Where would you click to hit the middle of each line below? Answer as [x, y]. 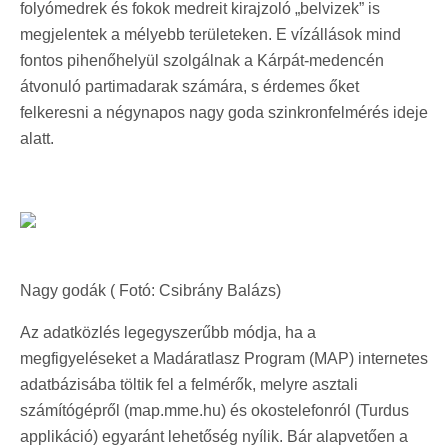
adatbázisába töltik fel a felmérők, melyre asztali [189, 384]
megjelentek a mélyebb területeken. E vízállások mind [210, 34]
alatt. [37, 138]
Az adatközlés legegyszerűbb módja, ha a [168, 332]
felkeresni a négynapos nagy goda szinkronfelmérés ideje [224, 112]
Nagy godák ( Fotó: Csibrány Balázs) [152, 290]
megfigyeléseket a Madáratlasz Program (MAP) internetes [224, 358]
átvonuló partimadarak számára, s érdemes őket [189, 86]
